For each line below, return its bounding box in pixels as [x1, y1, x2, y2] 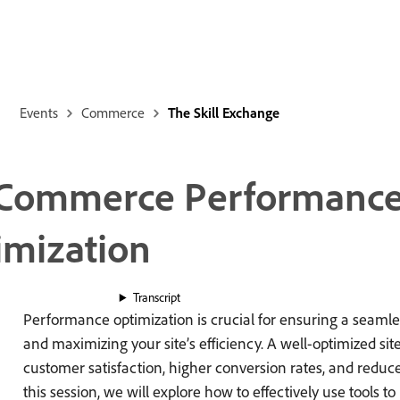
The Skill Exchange [168, 104, 280, 121]
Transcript [132, 289, 180, 306]
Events [20, 104, 59, 121]
